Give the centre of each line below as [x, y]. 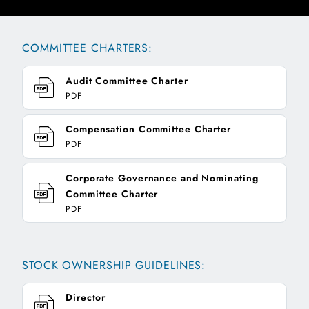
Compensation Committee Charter [148, 129]
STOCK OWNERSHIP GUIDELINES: [114, 265]
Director [86, 298]
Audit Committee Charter [127, 80]
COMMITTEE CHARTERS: [88, 48]
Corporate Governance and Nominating [162, 178]
